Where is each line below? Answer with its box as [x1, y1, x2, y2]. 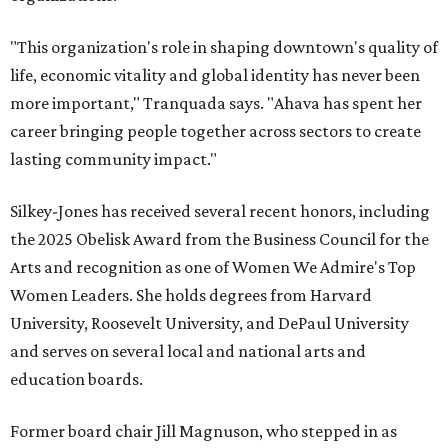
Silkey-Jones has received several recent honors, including [10, 201, 430, 222]
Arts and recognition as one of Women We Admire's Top [10, 257, 416, 278]
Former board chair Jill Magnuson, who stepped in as [10, 421, 397, 442]
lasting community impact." [10, 149, 217, 170]
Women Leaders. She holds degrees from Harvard [10, 285, 372, 306]
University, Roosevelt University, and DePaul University [10, 313, 409, 334]
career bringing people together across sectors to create [10, 121, 421, 142]
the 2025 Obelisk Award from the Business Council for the [10, 229, 429, 250]
